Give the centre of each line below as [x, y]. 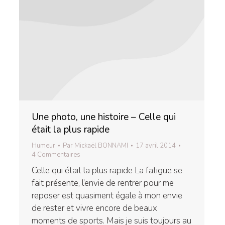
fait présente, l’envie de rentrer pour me [103, 183]
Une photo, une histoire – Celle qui [104, 117]
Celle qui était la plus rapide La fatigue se [107, 170]
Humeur [43, 145]
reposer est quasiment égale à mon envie [107, 195]
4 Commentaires [56, 154]
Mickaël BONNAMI [101, 145]
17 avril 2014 [156, 145]
